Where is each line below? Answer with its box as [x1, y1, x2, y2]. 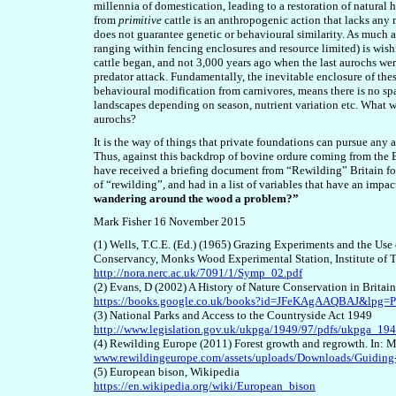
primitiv [118, 13, 156, 27]
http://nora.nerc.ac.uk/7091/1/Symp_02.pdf [94, 266, 302, 280]
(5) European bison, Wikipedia [94, 365, 240, 379]
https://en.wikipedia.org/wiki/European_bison [94, 379, 316, 393]
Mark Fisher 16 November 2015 [94, 215, 246, 229]
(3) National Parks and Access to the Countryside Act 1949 [94, 308, 372, 323]
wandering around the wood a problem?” [94, 192, 299, 206]
